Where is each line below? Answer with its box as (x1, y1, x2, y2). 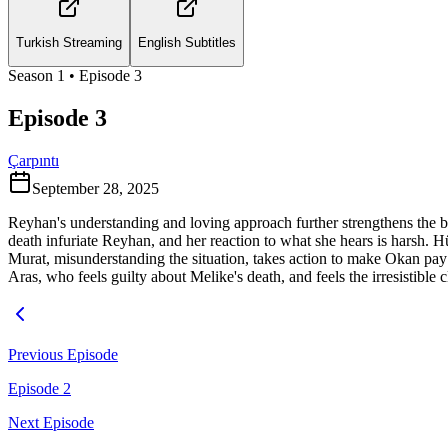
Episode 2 (8, 379, 71, 397)
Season (8, 66, 57, 84)
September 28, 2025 (32, 179, 159, 197)
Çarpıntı (8, 151, 59, 169)
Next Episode (8, 413, 94, 431)
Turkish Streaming (16, 35, 122, 51)
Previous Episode (8, 345, 118, 363)
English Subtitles (138, 35, 236, 51)
